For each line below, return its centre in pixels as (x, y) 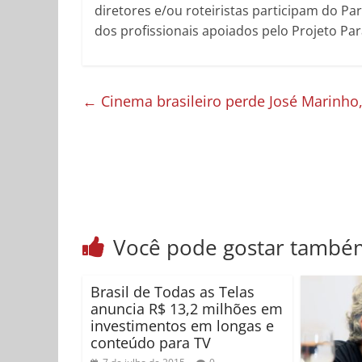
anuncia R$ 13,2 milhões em (187, 309)
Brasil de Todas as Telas (173, 292)
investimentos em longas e (182, 326)
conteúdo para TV (151, 343)
